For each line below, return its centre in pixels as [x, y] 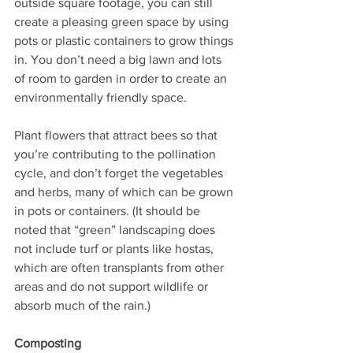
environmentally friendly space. [102, 98]
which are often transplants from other [121, 268]
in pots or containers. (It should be [109, 211]
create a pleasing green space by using [123, 22]
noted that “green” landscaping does [116, 230]
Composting [48, 344]
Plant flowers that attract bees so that [117, 136]
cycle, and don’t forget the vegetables [120, 173]
